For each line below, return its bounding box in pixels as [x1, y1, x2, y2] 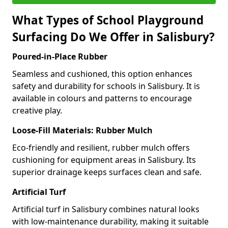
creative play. [12, 105, 62, 116]
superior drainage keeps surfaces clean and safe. [12, 166, 202, 178]
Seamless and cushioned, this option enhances [12, 68, 192, 79]
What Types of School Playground [12, 12, 204, 28]
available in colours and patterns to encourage [12, 93, 192, 104]
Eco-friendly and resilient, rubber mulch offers [12, 142, 190, 153]
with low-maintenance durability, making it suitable [12, 216, 209, 227]
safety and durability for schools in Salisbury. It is [12, 80, 200, 92]
